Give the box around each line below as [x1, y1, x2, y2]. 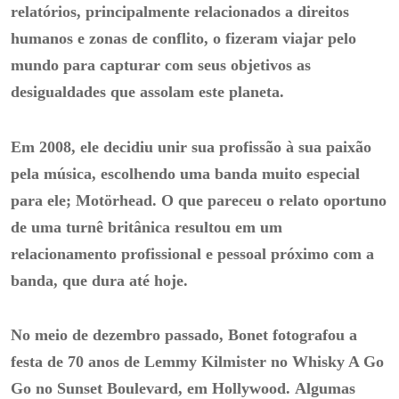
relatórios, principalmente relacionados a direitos [11, 3, 349, 21]
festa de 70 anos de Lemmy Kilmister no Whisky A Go [11, 353, 384, 371]
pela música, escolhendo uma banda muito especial [11, 164, 360, 183]
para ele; [11, 191, 76, 209]
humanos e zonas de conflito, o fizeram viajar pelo [11, 29, 356, 48]
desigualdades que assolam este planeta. [11, 83, 284, 102]
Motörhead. [76, 191, 161, 209]
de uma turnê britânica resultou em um [11, 217, 282, 236]
